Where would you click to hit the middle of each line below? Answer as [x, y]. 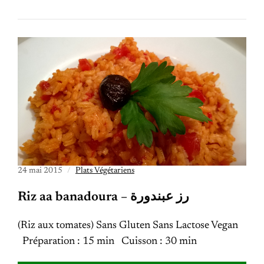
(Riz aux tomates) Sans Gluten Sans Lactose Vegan [130, 226]
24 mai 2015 [40, 171]
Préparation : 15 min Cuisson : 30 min [107, 242]
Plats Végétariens [105, 171]
